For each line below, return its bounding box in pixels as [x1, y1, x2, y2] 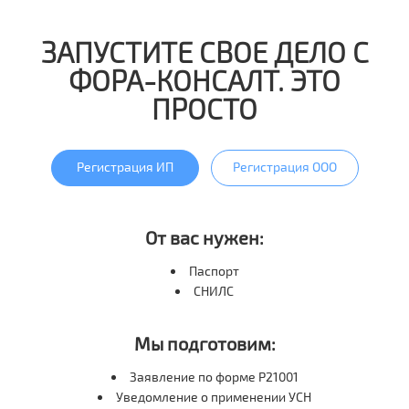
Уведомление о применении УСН [116, 389, 311, 405]
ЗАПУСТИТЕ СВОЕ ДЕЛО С [40, 35, 369, 69]
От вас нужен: [145, 226, 264, 249]
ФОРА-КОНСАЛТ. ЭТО [68, 63, 341, 98]
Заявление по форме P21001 [129, 369, 299, 385]
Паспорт [188, 263, 239, 279]
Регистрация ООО [232, 159, 337, 175]
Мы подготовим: [133, 332, 276, 355]
